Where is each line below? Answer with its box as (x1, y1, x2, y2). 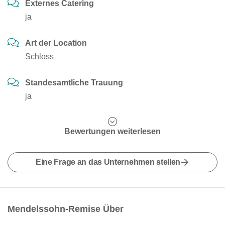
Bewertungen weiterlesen (64, 127, 161, 136)
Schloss (25, 52, 54, 61)
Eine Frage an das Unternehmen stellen (35, 158, 181, 166)
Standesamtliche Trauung (25, 78, 123, 87)
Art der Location (25, 39, 87, 47)
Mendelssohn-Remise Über (8, 204, 124, 214)
